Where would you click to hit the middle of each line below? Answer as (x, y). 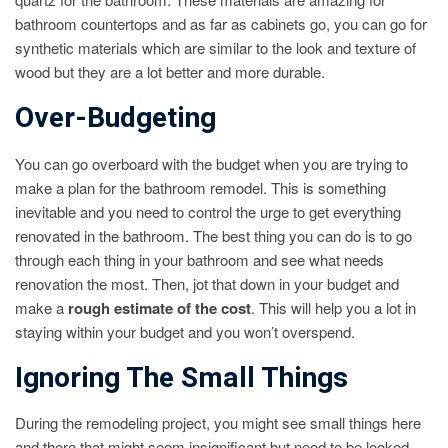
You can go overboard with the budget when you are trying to (211, 163)
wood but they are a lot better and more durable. (170, 72)
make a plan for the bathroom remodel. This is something (200, 187)
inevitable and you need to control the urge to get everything (208, 211)
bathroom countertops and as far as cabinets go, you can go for (221, 24)
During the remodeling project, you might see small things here (218, 423)
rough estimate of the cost (159, 307)
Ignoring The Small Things (181, 378)
